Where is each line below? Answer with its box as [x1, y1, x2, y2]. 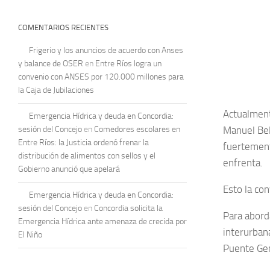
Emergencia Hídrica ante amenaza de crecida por [18, 216, 187, 227]
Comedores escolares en [94, 124, 180, 134]
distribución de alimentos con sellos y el [18, 150, 155, 161]
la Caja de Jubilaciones [18, 84, 94, 95]
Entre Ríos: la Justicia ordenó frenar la [18, 137, 149, 148]
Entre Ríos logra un [95, 58, 162, 69]
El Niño [18, 229, 42, 240]
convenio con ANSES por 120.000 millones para [18, 71, 184, 82]
